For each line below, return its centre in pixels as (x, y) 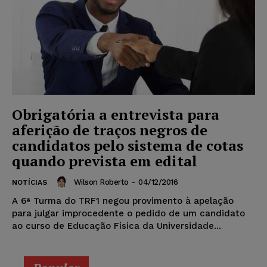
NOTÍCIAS (30, 183)
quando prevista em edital (105, 161)
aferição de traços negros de (110, 130)
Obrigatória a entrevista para (116, 115)
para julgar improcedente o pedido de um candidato (128, 214)
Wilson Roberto (101, 182)
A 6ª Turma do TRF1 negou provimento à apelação (123, 201)
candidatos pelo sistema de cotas (128, 146)
